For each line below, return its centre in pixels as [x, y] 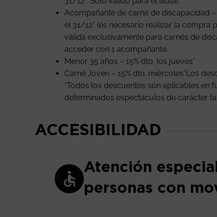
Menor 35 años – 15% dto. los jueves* [130, 61]
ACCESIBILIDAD [98, 129]
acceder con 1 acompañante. [116, 49]
